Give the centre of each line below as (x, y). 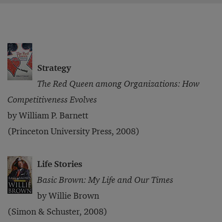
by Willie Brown (68, 196)
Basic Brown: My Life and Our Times (106, 180)
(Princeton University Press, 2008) (74, 131)
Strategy (54, 68)
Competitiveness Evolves (52, 100)
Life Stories (60, 164)
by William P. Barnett (48, 115)
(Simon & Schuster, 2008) (57, 212)
